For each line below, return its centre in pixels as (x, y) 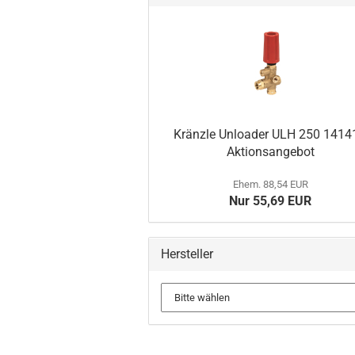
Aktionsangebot (270, 152)
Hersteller (187, 254)
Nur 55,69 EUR (271, 201)
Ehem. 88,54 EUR (270, 184)
